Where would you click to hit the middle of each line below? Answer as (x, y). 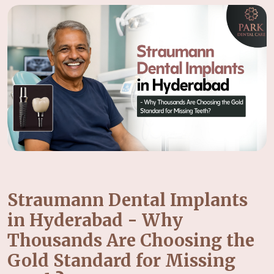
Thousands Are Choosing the (131, 240)
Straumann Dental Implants (128, 200)
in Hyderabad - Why (95, 220)
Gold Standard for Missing (121, 260)
